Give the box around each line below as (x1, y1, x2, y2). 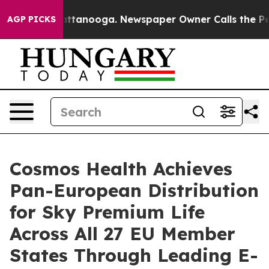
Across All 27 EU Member (10, 222, 235, 245)
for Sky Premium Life (10, 201, 205, 223)
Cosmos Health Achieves (10, 157, 232, 180)
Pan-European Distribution (10, 179, 259, 202)
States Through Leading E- (10, 244, 258, 267)
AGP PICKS (7, 14, 56, 25)
